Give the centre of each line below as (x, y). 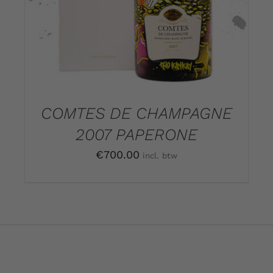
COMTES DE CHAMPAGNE (136, 113)
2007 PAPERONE (136, 135)
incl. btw (160, 156)
